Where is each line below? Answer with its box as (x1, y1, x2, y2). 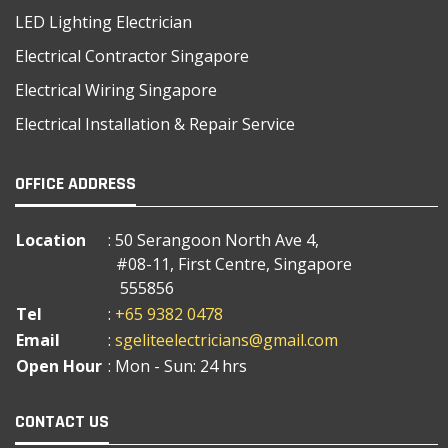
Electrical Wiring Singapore (15, 78, 217, 101)
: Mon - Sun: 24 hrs (108, 354, 247, 377)
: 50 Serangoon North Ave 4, (108, 228, 319, 251)
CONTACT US (15, 409, 109, 433)
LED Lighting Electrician (15, 10, 192, 33)
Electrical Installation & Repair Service (15, 112, 295, 135)
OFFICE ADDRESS (15, 171, 136, 195)
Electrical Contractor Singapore (15, 44, 249, 67)
